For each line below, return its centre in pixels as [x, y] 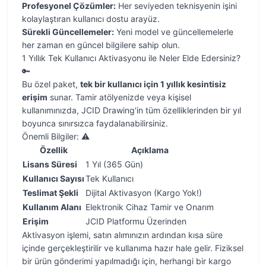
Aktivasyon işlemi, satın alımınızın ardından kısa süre [122, 235]
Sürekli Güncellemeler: [68, 32]
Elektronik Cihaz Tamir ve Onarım [150, 207]
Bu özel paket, [51, 84]
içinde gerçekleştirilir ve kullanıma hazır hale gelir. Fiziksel [133, 248]
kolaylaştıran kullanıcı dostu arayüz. [91, 19]
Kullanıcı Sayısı [53, 178]
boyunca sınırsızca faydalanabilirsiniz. [95, 123]
